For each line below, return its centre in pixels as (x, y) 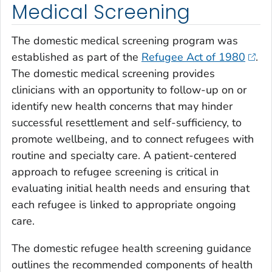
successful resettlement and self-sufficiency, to (127, 123)
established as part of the (76, 57)
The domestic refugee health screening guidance (131, 249)
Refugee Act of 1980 (193, 57)
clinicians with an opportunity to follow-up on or (129, 90)
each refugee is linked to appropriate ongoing (124, 205)
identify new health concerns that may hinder (122, 107)
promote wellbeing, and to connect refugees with (133, 139)
